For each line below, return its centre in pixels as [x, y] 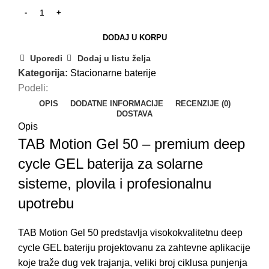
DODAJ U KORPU [134, 37]
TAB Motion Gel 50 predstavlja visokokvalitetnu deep [130, 232]
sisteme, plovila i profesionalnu [115, 183]
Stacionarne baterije [113, 73]
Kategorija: [43, 73]
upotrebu [46, 203]
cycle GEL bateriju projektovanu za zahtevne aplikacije [134, 247]
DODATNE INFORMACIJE [116, 103]
